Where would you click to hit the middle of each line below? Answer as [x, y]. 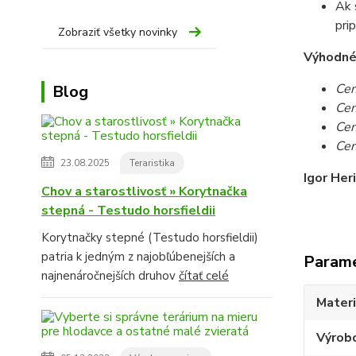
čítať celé [204, 276]
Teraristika [152, 163]
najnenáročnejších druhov [110, 276]
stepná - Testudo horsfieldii [128, 211]
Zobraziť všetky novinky [118, 33]
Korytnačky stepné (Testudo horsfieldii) [150, 238]
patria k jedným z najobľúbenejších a [138, 257]
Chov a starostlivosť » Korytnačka [144, 192]
